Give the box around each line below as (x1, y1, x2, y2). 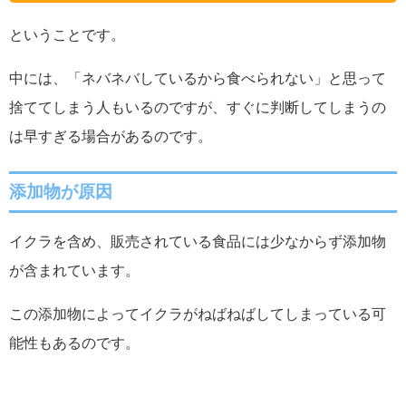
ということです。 (9, 27, 125, 43)
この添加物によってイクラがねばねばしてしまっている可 (9, 306, 386, 321)
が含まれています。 (9, 263, 140, 277)
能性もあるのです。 (9, 335, 140, 350)
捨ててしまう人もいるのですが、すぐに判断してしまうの (9, 100, 386, 115)
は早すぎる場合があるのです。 (9, 129, 212, 144)
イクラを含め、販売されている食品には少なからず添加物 (9, 234, 386, 248)
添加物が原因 (9, 182, 112, 200)
